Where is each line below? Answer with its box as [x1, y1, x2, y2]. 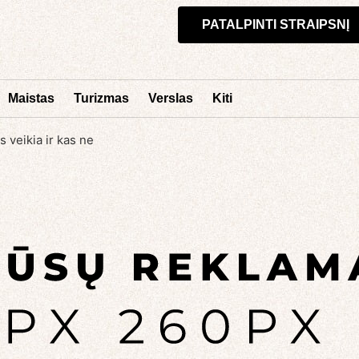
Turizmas [74, 91, 129, 105]
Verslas [148, 91, 193, 105]
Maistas [8, 91, 54, 105]
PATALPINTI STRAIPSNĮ [201, 18, 349, 31]
